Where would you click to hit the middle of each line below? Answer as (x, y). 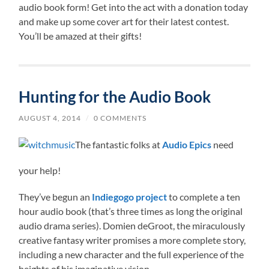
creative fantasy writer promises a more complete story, (132, 240)
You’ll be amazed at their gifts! (80, 35)
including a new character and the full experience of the (131, 254)
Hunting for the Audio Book (115, 96)
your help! (40, 170)
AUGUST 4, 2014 (50, 118)
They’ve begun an (56, 196)
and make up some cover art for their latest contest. (124, 21)
